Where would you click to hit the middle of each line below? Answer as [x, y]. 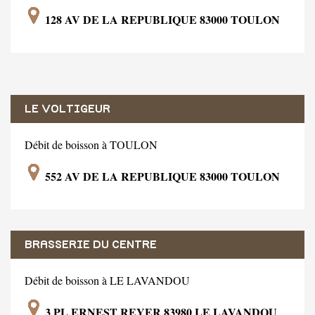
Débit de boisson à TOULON [91, 144]
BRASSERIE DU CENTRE [91, 244]
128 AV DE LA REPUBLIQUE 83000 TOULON [161, 19]
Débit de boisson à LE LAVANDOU [107, 280]
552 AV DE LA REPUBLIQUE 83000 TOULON [161, 176]
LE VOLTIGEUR [67, 109]
